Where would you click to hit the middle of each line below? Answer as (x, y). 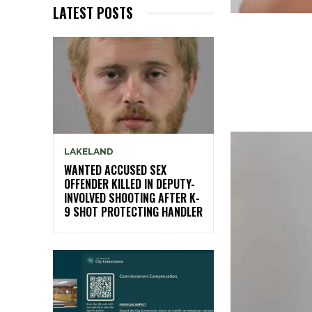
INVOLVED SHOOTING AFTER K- (132, 198)
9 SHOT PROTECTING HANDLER (133, 212)
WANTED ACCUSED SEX (115, 170)
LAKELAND (89, 152)
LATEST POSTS (93, 13)
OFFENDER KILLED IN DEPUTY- (130, 184)
